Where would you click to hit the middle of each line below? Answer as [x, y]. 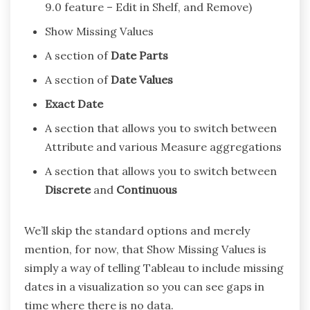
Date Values [142, 80]
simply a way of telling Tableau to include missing [154, 268]
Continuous [147, 190]
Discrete [68, 190]
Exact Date [74, 104]
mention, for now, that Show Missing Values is [145, 249]
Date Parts [139, 56]
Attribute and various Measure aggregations [163, 147]
